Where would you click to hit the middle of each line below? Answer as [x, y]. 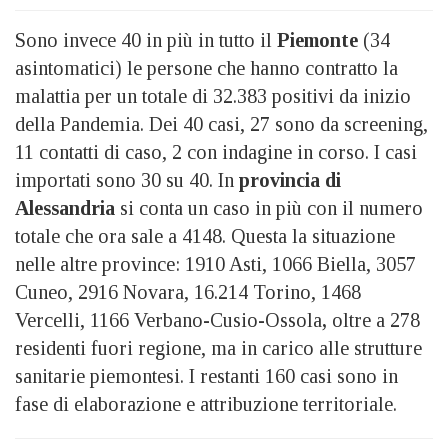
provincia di [290, 180]
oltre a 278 [373, 320]
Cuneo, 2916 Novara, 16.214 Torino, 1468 [188, 292]
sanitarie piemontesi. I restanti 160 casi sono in [206, 376]
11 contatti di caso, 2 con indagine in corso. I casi [216, 152]
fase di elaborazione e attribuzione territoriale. [206, 404]
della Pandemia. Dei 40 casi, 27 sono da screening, [221, 124]
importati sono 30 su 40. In [127, 180]
